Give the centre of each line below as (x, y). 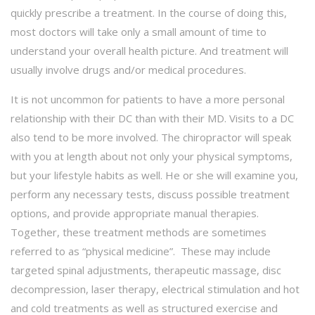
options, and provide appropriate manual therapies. (135, 213)
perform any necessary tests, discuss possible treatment (150, 194)
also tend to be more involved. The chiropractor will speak (151, 137)
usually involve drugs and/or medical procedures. (128, 69)
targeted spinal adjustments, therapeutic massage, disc (146, 270)
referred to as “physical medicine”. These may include (141, 251)
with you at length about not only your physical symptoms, (152, 156)
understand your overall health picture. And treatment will (149, 50)
